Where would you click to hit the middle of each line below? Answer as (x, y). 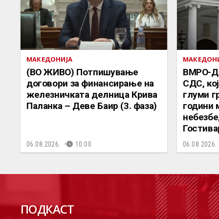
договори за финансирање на (90, 83)
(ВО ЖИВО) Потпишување (83, 72)
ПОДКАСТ (47, 209)
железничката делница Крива (92, 94)
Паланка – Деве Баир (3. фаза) (92, 106)
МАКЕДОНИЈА (49, 59)
